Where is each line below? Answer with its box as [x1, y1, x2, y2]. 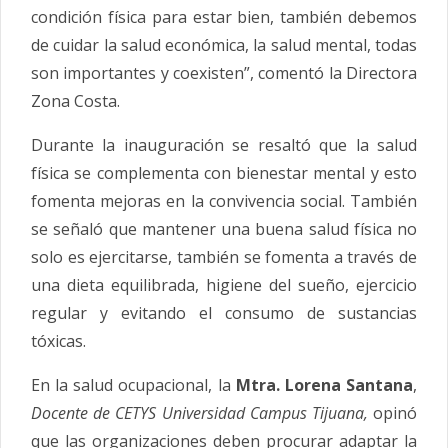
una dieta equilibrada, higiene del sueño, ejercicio [31, 273, 417, 296]
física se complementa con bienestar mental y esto [31, 161, 417, 184]
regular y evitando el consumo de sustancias [31, 301, 417, 324]
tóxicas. [31, 329, 86, 352]
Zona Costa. [31, 89, 120, 112]
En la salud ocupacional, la [31, 373, 236, 396]
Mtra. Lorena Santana [235, 373, 414, 396]
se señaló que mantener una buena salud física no [31, 217, 417, 240]
